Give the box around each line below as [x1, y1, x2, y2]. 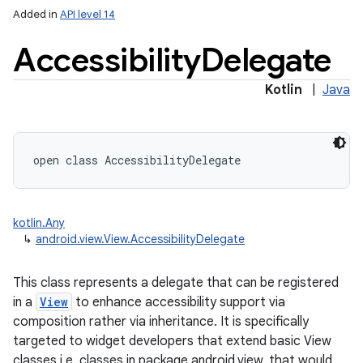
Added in [13, 7, 60, 21]
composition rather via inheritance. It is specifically [13, 314, 309, 330]
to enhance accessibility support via [72, 294, 285, 310]
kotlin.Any [13, 216, 65, 230]
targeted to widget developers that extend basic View [13, 333, 331, 349]
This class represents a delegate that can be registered [13, 275, 339, 291]
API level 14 [60, 7, 115, 21]
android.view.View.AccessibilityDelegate [36, 232, 245, 246]
